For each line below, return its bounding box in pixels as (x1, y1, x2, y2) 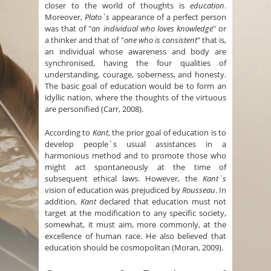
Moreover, (45, 11, 85, 23)
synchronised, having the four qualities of (45, 57, 226, 69)
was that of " (45, 23, 92, 34)
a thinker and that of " (45, 34, 124, 46)
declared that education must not (96, 196, 226, 207)
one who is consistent (123, 34, 197, 46)
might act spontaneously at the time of (45, 162, 226, 173)
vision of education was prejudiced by (45, 184, 182, 196)
